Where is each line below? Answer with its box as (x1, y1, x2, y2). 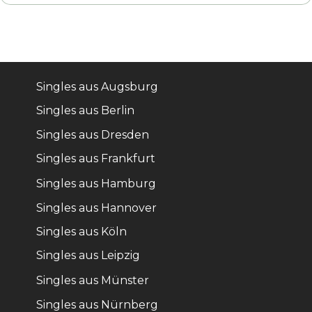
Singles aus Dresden (36, 127, 149, 141)
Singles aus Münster (36, 274, 149, 288)
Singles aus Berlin (36, 104, 134, 118)
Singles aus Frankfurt (36, 152, 155, 166)
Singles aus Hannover (36, 201, 157, 214)
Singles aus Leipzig (36, 249, 140, 263)
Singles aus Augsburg (36, 80, 158, 93)
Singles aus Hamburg (36, 177, 156, 191)
